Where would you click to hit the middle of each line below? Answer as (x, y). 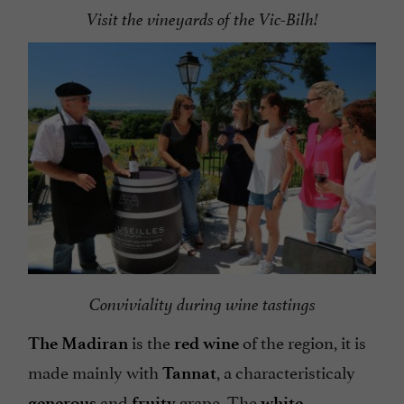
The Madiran (80, 344)
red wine (208, 344)
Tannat (189, 373)
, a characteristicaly (286, 371)
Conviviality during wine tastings (202, 305)
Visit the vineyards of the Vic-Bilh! (202, 20)
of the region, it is (304, 341)
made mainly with (95, 371)
